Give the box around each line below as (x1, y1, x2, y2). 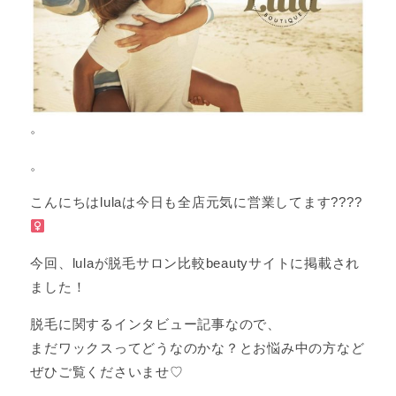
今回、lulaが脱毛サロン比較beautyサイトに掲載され (30, 255, 361, 271)
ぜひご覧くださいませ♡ (30, 364, 184, 380)
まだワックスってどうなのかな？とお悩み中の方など (30, 340, 365, 356)
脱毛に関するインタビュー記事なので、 (30, 316, 281, 332)
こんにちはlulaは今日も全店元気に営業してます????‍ (30, 194, 362, 210)
